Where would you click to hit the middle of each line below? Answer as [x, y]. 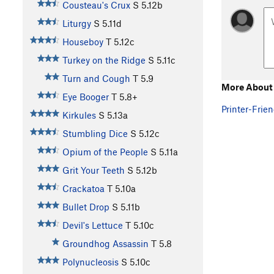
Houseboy [83, 42]
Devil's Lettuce [92, 225]
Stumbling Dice [95, 134]
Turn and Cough [96, 79]
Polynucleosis [90, 262]
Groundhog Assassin [105, 244]
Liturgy [76, 24]
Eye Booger [85, 97]
